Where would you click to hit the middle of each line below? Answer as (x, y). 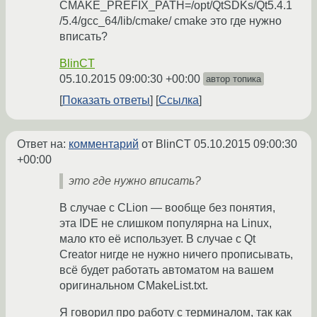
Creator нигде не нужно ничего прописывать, (176, 255)
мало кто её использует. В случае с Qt (157, 239)
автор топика (234, 79)
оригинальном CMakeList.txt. (134, 286)
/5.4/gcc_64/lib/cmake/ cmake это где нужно (171, 21)
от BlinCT (166, 144)
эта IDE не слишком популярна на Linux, (166, 224)
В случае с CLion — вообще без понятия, (167, 208)
